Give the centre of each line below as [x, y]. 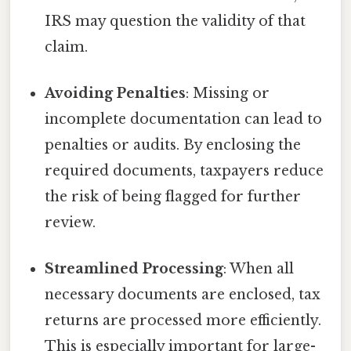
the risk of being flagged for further [173, 197]
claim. [67, 47]
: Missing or [228, 94]
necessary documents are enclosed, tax [183, 295]
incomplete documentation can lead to [184, 119]
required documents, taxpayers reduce [185, 171]
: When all [259, 269]
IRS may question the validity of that [175, 21]
